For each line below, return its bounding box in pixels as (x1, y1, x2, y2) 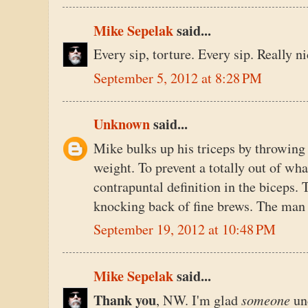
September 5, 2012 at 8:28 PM (93, 68, 262, 87)
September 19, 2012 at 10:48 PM (93, 220, 276, 239)
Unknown (93, 114, 150, 135)
